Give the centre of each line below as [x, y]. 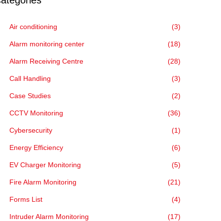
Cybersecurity [31, 130]
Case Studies [30, 96]
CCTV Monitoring [37, 113]
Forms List [26, 199]
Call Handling [30, 78]
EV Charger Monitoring [45, 165]
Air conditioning [34, 27]
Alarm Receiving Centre [47, 61]
